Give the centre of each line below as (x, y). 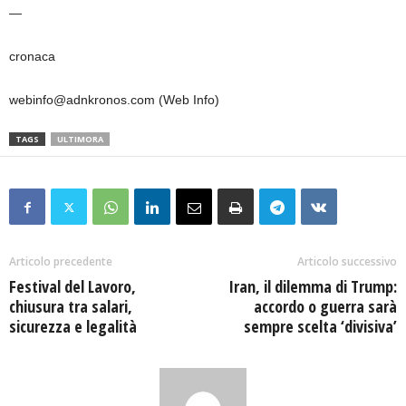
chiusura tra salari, (71, 307)
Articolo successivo (347, 262)
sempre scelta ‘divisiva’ (320, 327)
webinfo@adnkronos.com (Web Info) (114, 100)
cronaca (32, 57)
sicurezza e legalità (73, 327)
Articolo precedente (61, 262)
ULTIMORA (80, 140)
